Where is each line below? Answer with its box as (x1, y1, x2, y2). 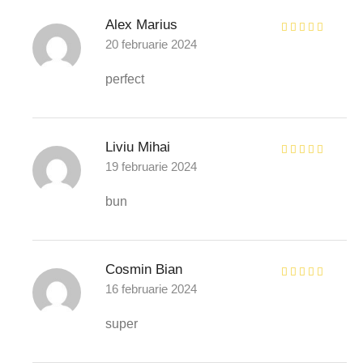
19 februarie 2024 (105, 160, 197, 173)
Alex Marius (105, 16, 177, 32)
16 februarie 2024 (105, 282, 197, 296)
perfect (105, 72, 144, 87)
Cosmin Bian (105, 261, 182, 277)
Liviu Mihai (105, 139, 170, 155)
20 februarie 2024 (105, 37, 197, 51)
